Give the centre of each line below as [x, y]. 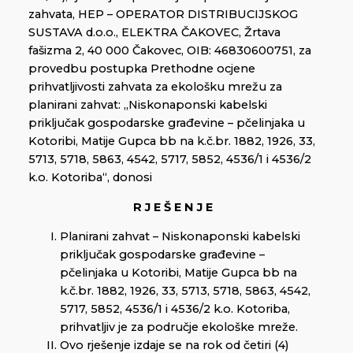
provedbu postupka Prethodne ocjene [142, 68]
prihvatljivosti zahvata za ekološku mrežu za [155, 86]
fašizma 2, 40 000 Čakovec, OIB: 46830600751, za [170, 50]
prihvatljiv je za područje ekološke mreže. [179, 327]
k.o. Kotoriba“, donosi [90, 177]
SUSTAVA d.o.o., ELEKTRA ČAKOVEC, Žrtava [154, 32]
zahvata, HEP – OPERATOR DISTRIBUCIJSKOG [163, 14]
